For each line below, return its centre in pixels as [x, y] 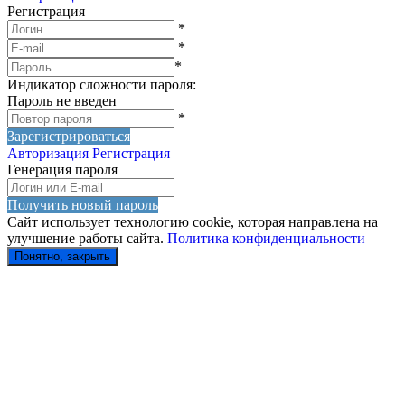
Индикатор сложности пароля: [102, 84]
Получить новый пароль [83, 205]
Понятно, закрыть [62, 256]
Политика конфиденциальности [266, 238]
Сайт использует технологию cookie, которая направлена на [193, 221]
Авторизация [48, 153]
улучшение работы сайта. [87, 238]
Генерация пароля [62, 169]
